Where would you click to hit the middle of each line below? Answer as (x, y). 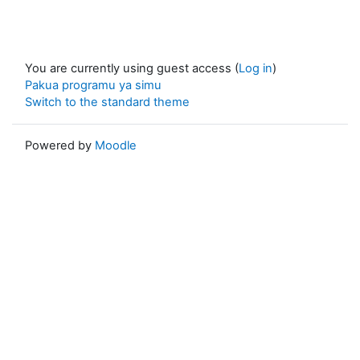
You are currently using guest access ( (132, 68)
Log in (256, 68)
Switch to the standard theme (107, 102)
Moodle (116, 145)
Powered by (60, 145)
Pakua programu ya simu (93, 85)
